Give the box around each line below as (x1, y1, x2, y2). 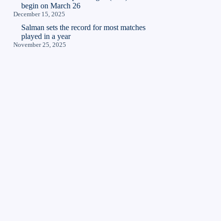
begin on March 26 (21, 1, 81, 10)
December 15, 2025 (13, 10, 66, 18)
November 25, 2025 (13, 41, 67, 49)
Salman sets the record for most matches (21, 23, 146, 32)
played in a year (21, 32, 71, 41)
